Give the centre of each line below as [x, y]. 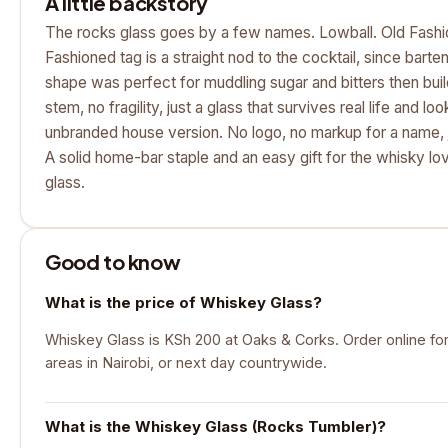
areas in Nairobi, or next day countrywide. [186, 363]
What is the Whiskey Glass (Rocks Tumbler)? [215, 426]
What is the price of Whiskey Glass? [183, 302]
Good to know [113, 261]
